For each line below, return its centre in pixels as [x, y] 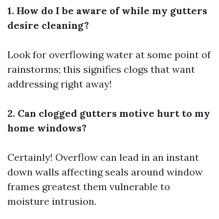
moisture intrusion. [52, 201]
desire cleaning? [48, 25]
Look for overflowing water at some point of [109, 55]
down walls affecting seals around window [105, 172]
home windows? [47, 128]
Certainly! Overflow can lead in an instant [103, 157]
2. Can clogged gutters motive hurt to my [109, 113]
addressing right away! [60, 84]
